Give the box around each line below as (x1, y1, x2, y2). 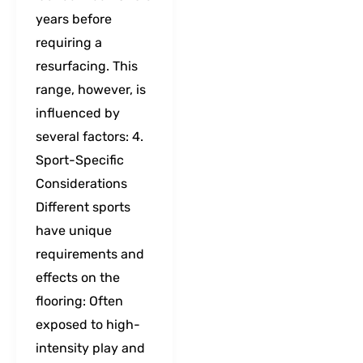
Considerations (36, 175, 127, 191)
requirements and (36, 246, 144, 262)
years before (36, 11, 112, 27)
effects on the (36, 269, 120, 285)
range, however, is (36, 81, 146, 97)
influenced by (36, 105, 120, 121)
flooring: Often (36, 293, 123, 309)
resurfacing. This (36, 58, 138, 74)
